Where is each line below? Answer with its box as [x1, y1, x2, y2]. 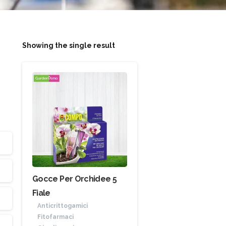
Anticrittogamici [37, 202, 88, 209]
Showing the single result [22, 41, 115, 50]
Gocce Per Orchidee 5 [32, 174, 117, 184]
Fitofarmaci [37, 213, 74, 220]
